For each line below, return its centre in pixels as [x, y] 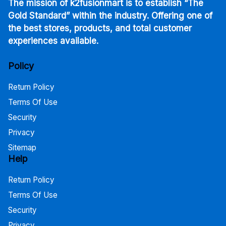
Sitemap [22, 147]
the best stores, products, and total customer [100, 29]
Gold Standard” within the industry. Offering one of [110, 16]
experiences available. [53, 41]
